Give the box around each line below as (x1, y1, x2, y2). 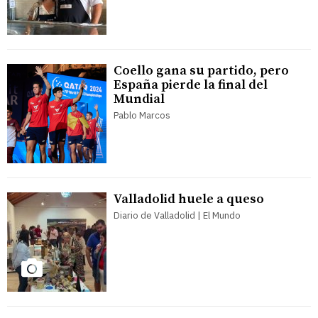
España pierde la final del (114, 77, 268, 94)
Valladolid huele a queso (114, 191, 264, 208)
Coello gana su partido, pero (114, 62, 289, 79)
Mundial (114, 91, 165, 108)
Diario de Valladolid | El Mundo (114, 209, 241, 222)
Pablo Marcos (114, 109, 170, 122)
